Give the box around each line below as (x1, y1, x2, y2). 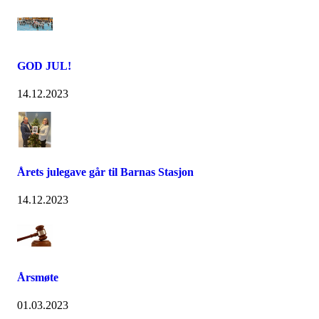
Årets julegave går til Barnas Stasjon (17, 165, 194, 178)
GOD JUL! (17, 60, 71, 73)
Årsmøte (17, 271, 58, 284)
